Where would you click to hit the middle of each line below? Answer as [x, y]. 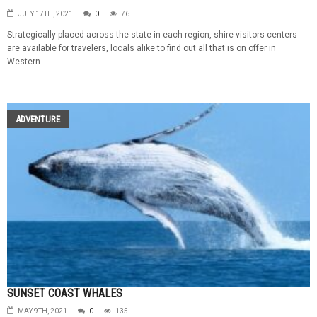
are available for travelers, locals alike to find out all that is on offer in [142, 48]
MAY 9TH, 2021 [42, 311]
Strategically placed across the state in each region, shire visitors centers [152, 35]
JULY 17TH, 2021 [45, 14]
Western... [27, 62]
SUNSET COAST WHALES [65, 293]
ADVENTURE [38, 120]
